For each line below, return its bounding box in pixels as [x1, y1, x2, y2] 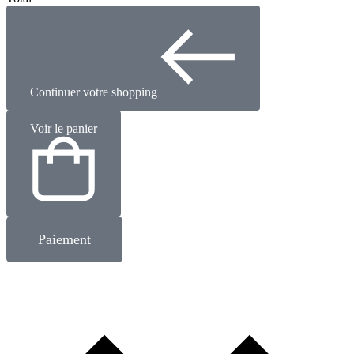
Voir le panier [30, 122, 97, 136]
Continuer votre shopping [30, 85, 157, 100]
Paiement [38, 232, 91, 248]
